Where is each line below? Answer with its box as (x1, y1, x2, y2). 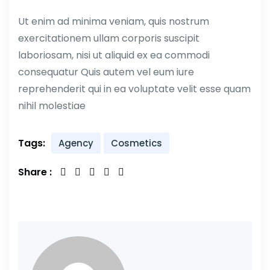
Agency (58, 136, 93, 149)
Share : (18, 165, 52, 179)
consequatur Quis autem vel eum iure (18, 64, 194, 79)
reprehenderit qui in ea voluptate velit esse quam (18, 81, 251, 96)
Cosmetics (111, 136, 162, 149)
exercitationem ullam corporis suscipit (18, 31, 199, 45)
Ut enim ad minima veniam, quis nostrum (18, 14, 209, 28)
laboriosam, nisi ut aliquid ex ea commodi (18, 48, 210, 62)
